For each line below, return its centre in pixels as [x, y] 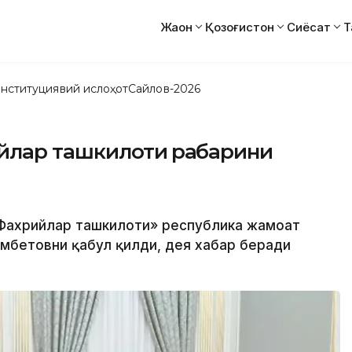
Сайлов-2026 [164, 88]
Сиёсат [309, 27]
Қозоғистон [240, 27]
